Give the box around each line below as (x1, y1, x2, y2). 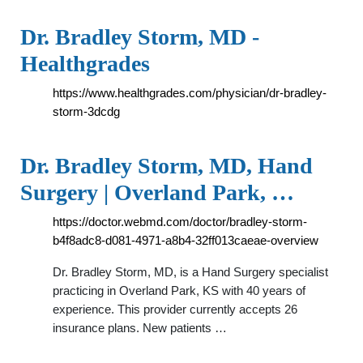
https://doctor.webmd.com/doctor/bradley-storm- (53, 215, 307, 228)
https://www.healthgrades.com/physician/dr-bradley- (53, 86, 327, 100)
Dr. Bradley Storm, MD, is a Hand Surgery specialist (53, 265, 328, 279)
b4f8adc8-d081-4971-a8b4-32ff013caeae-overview (53, 233, 318, 247)
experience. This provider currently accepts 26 (53, 302, 297, 316)
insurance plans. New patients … (53, 321, 227, 335)
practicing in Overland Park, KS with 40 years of (53, 284, 305, 297)
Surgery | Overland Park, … (20, 180, 294, 205)
